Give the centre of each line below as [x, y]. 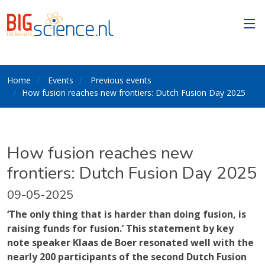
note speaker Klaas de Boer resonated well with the [130, 243]
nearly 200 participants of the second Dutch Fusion [127, 257]
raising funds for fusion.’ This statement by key [120, 228]
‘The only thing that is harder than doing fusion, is [127, 214]
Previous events [121, 80]
